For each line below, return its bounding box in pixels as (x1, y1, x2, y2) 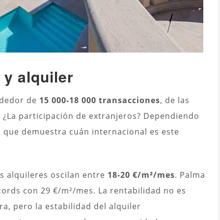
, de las (160, 95, 190, 106)
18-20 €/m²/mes (108, 169, 175, 181)
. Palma (175, 169, 205, 181)
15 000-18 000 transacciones (39, 95, 160, 106)
